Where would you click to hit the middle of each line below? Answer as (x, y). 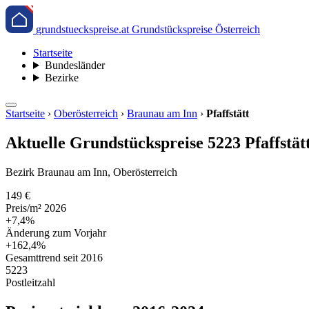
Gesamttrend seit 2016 (54, 257)
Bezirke (61, 78)
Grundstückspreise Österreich (196, 29)
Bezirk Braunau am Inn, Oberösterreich (91, 172)
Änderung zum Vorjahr (56, 232)
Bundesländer (74, 65)
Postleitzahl (30, 282)
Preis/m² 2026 (36, 208)
